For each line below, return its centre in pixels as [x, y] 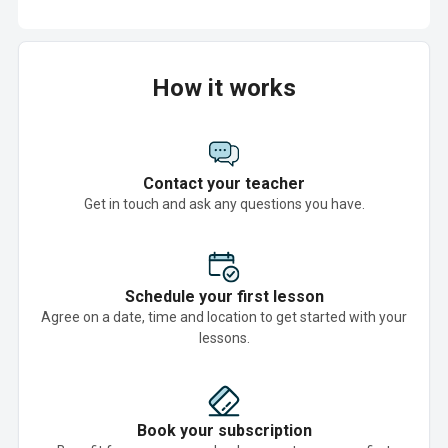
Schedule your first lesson [224, 296]
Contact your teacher [224, 183]
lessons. [224, 338]
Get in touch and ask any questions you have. [224, 204]
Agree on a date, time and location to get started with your [224, 317]
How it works [224, 88]
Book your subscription [224, 430]
